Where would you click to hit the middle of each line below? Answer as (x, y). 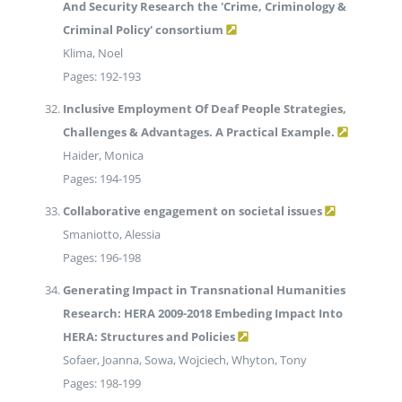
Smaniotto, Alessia (111, 235)
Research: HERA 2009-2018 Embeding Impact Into (202, 314)
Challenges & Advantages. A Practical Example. (198, 132)
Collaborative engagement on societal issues (192, 211)
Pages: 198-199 (101, 384)
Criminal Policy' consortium (143, 30)
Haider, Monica (103, 156)
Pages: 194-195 (101, 179)
